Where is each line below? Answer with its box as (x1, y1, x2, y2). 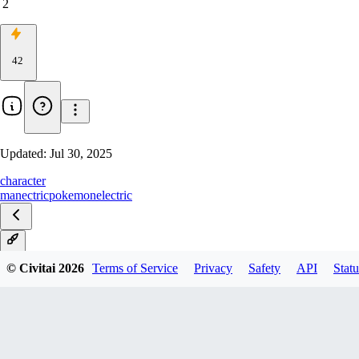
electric (96, 188, 132, 203)
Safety (248, 261, 280, 276)
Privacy (194, 261, 232, 276)
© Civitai (6, 261, 58, 276)
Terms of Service (92, 261, 178, 276)
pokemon (49, 188, 96, 203)
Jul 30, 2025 (50, 147, 112, 161)
